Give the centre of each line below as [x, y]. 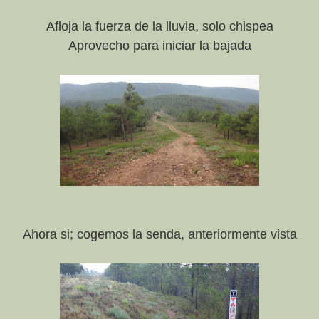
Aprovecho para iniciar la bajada [159, 46]
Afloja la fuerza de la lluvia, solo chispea [159, 27]
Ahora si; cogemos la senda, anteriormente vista [159, 235]
